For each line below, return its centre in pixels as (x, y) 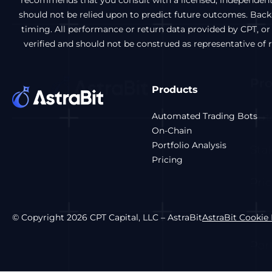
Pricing (167, 160)
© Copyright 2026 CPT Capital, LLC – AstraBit (107, 217)
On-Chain (172, 131)
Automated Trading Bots (204, 116)
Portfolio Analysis (189, 145)
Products (175, 90)
